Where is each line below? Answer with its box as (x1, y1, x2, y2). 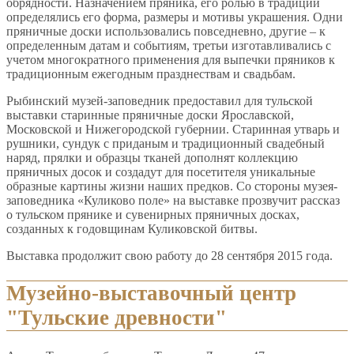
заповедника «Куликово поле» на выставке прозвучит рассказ (6, 193, 340, 207)
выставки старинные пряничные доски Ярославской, (6, 107, 294, 122)
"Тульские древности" (6, 306, 227, 330)
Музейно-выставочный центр (6, 281, 296, 306)
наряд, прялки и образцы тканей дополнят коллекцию (6, 150, 298, 164)
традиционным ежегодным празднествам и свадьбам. (6, 66, 296, 81)
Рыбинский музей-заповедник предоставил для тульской (6, 93, 313, 107)
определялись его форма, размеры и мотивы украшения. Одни (6, 9, 343, 24)
